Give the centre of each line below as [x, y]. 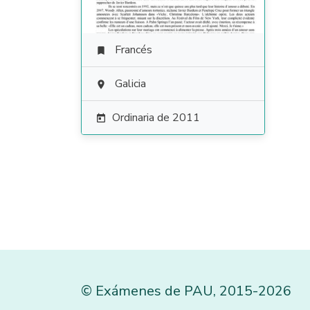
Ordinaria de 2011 [156, 118]
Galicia [130, 84]
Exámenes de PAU [154, 291]
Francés [134, 50]
